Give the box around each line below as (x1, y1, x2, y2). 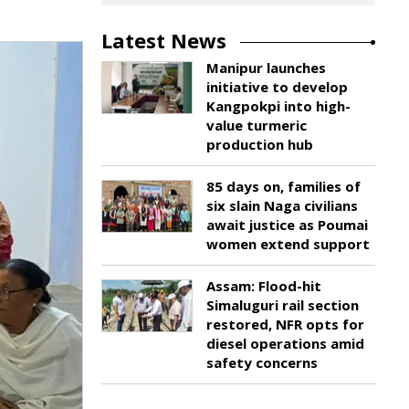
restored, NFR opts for (206, 315, 364, 333)
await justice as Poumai (206, 215, 368, 234)
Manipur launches (206, 58, 326, 77)
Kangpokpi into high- (206, 97, 351, 115)
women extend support (206, 235, 370, 253)
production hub (206, 135, 313, 153)
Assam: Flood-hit (206, 277, 321, 295)
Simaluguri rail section (206, 296, 359, 314)
